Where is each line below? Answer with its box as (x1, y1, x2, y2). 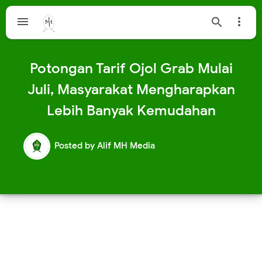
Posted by (54, 140, 97, 151)
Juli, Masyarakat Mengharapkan (27, 81, 235, 98)
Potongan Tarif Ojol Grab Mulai (29, 60, 233, 77)
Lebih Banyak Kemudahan (46, 102, 216, 119)
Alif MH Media (97, 140, 155, 151)
